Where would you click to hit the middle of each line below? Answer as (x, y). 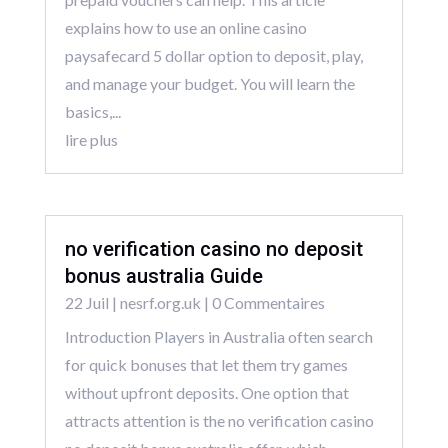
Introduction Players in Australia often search (218, 337)
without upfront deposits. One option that (206, 393)
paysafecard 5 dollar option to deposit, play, (213, 55)
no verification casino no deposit (213, 249)
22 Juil (86, 303)
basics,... (92, 111)
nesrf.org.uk (160, 303)
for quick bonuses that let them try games (206, 365)
